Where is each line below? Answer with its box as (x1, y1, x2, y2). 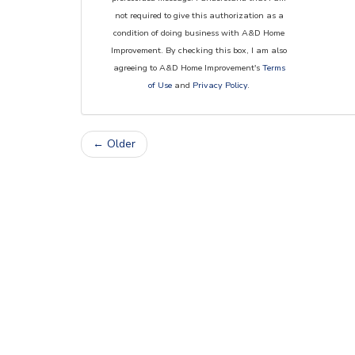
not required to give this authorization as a (114, 10, 284, 21)
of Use (148, 79, 173, 91)
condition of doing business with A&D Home (113, 27, 285, 39)
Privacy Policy (193, 79, 248, 91)
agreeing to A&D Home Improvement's (113, 62, 262, 74)
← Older (93, 136, 136, 151)
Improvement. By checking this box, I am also (111, 44, 288, 56)
